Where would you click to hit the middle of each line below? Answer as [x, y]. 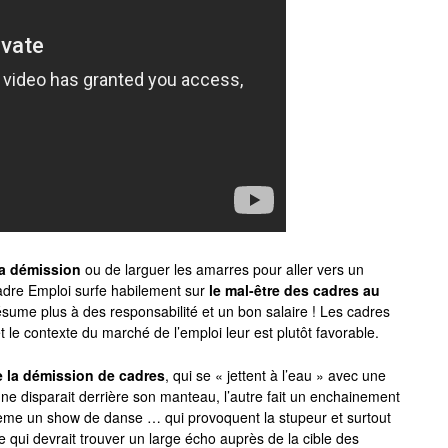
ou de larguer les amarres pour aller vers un [222, 269]
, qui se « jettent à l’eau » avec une [275, 375]
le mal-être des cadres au [294, 290]
